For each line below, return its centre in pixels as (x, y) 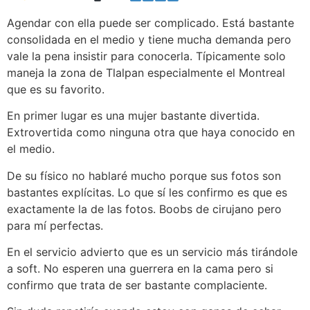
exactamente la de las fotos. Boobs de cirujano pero (144, 209)
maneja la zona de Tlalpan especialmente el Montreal (146, 72)
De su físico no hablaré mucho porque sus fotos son (144, 175)
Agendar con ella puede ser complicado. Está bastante (151, 22)
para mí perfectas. (55, 225)
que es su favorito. (56, 89)
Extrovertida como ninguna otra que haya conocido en (151, 133)
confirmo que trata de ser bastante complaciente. (137, 285)
